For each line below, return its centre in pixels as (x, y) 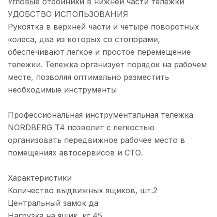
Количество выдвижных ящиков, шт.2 (83, 191)
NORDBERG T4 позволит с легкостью (81, 128)
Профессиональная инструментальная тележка (101, 115)
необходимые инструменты (62, 90)
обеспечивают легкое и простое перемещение (99, 52)
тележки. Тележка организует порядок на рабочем (107, 65)
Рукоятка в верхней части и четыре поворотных (103, 27)
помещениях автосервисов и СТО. (75, 153)
